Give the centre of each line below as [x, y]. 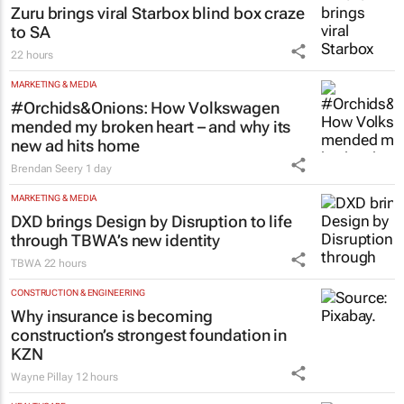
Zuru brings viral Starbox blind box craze [158, 13]
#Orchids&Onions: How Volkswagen [145, 107]
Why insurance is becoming [112, 316]
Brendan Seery [47, 168]
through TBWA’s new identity [116, 240]
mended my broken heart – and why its [151, 126]
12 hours [96, 376]
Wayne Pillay [42, 376]
